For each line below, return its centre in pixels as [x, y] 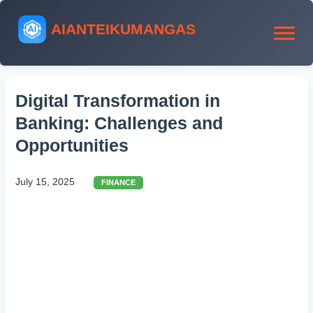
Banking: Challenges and [119, 123]
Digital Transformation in [118, 101]
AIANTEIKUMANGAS [123, 29]
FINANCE [119, 183]
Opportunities [72, 145]
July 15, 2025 [45, 182]
